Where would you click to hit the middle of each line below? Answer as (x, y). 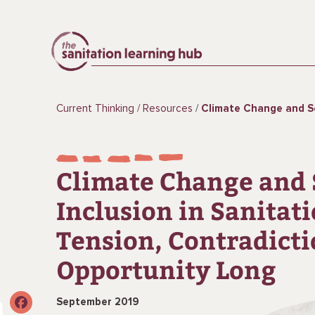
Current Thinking (95, 109)
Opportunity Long (166, 269)
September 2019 (97, 302)
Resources (167, 109)
